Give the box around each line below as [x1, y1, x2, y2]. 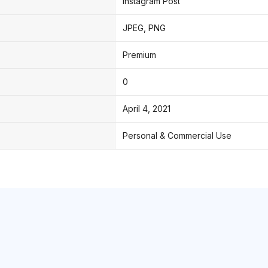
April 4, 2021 [123, 103, 170, 114]
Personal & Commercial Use [123, 130, 232, 141]
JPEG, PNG [123, 22, 166, 33]
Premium [123, 49, 156, 60]
